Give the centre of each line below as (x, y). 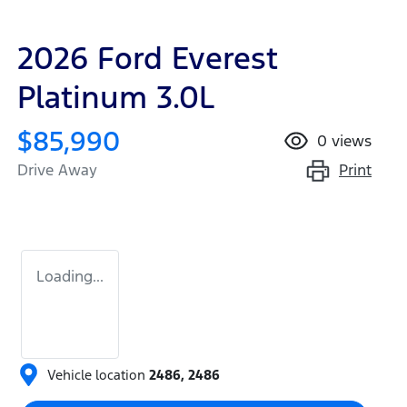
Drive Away (57, 170)
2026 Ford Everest (148, 59)
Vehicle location (96, 374)
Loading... (70, 277)
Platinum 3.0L (116, 98)
